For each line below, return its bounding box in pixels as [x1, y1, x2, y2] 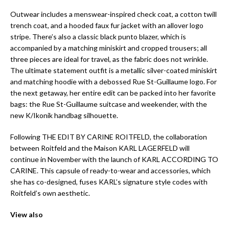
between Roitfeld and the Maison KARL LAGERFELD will [10, 143, 190, 152]
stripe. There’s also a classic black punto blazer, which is [10, 32, 186, 41]
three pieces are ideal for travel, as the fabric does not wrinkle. [10, 54, 208, 63]
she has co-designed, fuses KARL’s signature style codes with [10, 177, 208, 186]
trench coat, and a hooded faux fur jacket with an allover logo [10, 20, 203, 30]
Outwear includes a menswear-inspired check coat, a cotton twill [10, 9, 217, 18]
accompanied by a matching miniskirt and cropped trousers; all [10, 43, 207, 52]
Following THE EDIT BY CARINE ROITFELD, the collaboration [10, 132, 207, 141]
